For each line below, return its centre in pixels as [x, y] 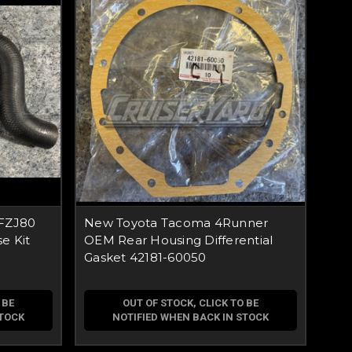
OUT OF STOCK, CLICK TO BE [191, 303]
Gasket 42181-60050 [145, 257]
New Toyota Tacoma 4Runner [176, 223]
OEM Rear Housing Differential [179, 240]
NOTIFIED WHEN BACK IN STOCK [191, 317]
